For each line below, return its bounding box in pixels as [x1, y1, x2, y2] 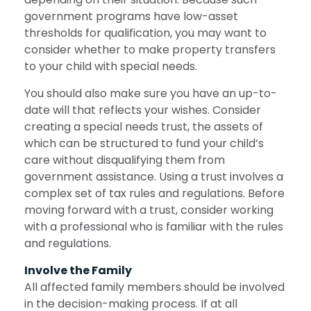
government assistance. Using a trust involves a [24, 169, 283, 185]
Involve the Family [24, 262, 132, 279]
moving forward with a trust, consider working [24, 202, 274, 219]
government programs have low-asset [24, 8, 238, 25]
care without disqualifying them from [24, 152, 225, 169]
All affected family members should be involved [24, 279, 285, 296]
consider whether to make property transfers [24, 42, 276, 58]
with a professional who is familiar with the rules [24, 219, 283, 235]
